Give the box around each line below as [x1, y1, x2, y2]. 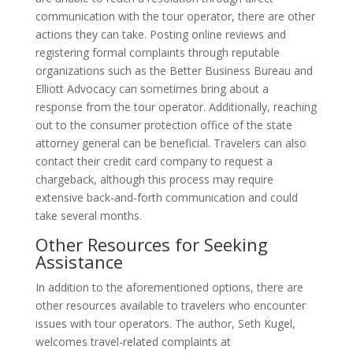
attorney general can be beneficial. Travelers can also [35, 136, 307, 151]
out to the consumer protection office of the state [35, 117, 292, 133]
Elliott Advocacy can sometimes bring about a [35, 81, 269, 97]
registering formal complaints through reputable [35, 45, 280, 61]
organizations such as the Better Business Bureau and [35, 63, 313, 79]
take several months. [35, 208, 142, 224]
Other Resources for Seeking [35, 232, 268, 257]
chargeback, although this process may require [35, 172, 273, 188]
